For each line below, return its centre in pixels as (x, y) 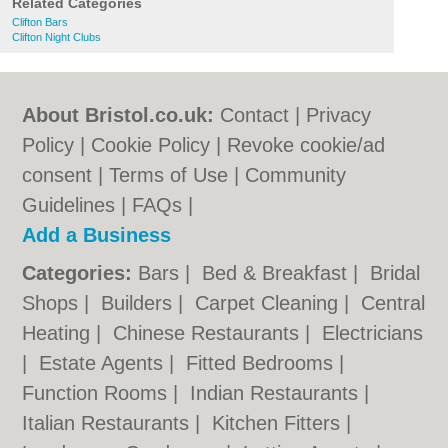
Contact (255, 115)
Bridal (395, 273)
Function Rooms (98, 393)
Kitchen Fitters (279, 423)
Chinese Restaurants (209, 333)
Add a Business (97, 235)
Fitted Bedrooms (263, 363)
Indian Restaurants (277, 393)
